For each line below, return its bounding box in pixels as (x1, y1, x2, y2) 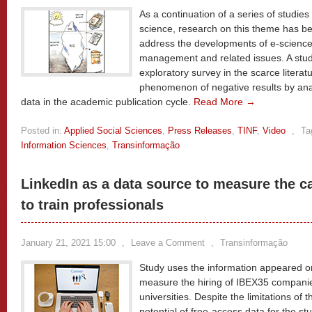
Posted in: (21, 125, 62, 136)
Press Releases (168, 125, 232, 136)
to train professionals (21, 197, 164, 212)
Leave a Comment (131, 237, 205, 248)
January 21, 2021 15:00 (21, 237, 116, 248)
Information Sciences (21, 140, 107, 150)
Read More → (194, 96, 256, 107)
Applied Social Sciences (64, 125, 162, 136)
